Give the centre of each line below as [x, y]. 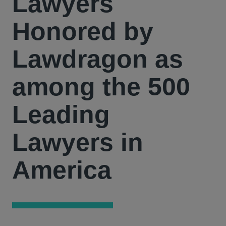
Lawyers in [78, 142]
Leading [61, 115]
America [62, 170]
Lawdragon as [98, 59]
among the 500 [101, 87]
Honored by [83, 31]
